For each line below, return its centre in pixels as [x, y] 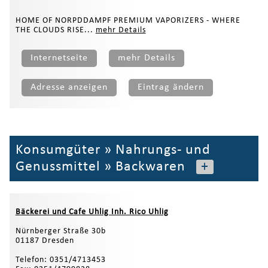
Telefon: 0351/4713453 [60, 260]
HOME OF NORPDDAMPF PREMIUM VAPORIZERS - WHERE [128, 20]
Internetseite [59, 58]
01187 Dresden [45, 240]
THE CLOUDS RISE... [55, 30]
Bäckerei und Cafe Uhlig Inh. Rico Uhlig [92, 212]
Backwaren [150, 167]
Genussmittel [58, 167]
